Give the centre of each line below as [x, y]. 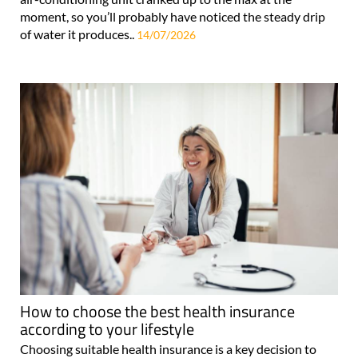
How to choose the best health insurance [157, 312]
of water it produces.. [78, 34]
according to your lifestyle [107, 329]
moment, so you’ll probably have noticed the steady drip [173, 16]
